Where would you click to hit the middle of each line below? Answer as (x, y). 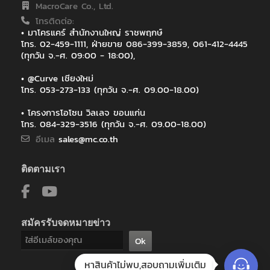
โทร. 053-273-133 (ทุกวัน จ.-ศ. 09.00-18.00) (110, 89)
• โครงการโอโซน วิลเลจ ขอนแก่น (83, 112)
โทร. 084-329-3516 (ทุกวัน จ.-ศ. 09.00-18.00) (114, 124)
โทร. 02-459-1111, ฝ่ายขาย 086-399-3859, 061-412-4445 (134, 43)
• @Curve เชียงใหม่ (57, 78)
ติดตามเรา (43, 168)
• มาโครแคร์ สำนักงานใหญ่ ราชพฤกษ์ (92, 32)
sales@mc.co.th (88, 139)
